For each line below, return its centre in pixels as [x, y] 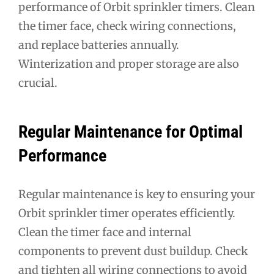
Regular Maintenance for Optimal [131, 132]
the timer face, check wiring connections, [127, 26]
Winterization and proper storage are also [129, 64]
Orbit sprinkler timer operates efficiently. [127, 213]
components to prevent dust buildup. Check [133, 251]
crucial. [38, 83]
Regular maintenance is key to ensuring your [137, 194]
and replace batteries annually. [99, 45]
